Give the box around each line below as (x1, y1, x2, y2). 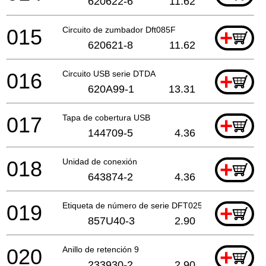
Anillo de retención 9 (62, 244, 139, 254)
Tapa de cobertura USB (62, 112, 150, 122)
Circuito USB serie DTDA (62, 68, 156, 78)
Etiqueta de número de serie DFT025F (62, 200, 208, 210)
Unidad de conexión (62, 156, 137, 166)
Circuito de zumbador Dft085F (62, 24, 176, 34)
